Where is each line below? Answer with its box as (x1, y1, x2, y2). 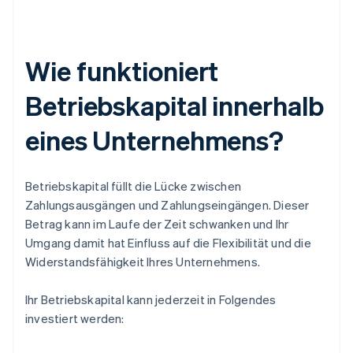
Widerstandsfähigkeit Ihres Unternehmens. (25, 254, 260, 270)
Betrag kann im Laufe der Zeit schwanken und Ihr (25, 216, 289, 232)
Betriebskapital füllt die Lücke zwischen (25, 178, 241, 195)
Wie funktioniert (25, 54, 219, 88)
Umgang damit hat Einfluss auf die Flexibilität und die (25, 235, 311, 251)
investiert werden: (25, 310, 124, 327)
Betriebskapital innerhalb (25, 88, 324, 123)
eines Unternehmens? (25, 123, 284, 158)
